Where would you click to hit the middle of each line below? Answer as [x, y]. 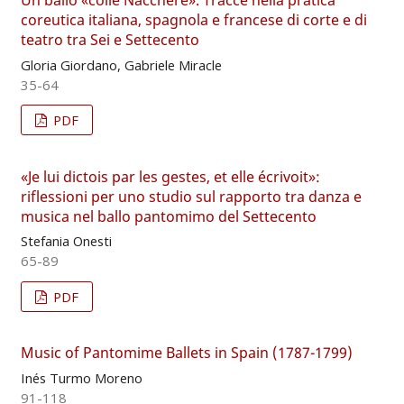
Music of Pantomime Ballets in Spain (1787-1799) [186, 352]
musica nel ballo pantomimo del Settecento [168, 216]
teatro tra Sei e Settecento [110, 40]
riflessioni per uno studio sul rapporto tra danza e [191, 196]
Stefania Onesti [66, 241]
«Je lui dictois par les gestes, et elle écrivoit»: [170, 176]
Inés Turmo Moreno [81, 377]
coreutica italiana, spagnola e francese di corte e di [193, 20]
